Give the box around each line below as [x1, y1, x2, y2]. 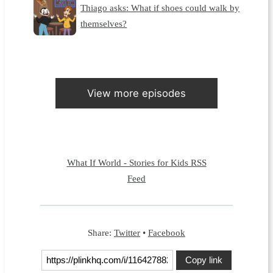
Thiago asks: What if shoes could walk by [80, 2, 240, 13]
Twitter [114, 227, 140, 238]
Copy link [185, 255, 223, 266]
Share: [88, 227, 114, 238]
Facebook [148, 227, 185, 238]
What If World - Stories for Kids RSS [66, 157, 207, 168]
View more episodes [87, 87, 186, 99]
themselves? [80, 18, 127, 29]
